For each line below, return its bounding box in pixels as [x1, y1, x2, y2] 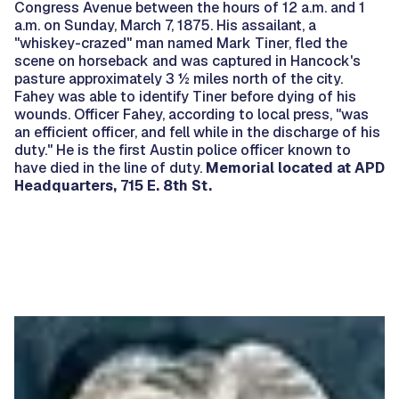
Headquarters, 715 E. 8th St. [14, 176, 212, 196]
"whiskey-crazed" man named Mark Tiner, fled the [14, 34, 347, 53]
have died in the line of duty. [14, 159, 206, 178]
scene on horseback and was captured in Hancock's [14, 52, 361, 71]
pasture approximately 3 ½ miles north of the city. [14, 69, 343, 89]
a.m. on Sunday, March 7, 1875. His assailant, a [14, 16, 316, 36]
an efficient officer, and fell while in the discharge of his [14, 123, 380, 142]
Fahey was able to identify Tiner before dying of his [14, 87, 356, 107]
